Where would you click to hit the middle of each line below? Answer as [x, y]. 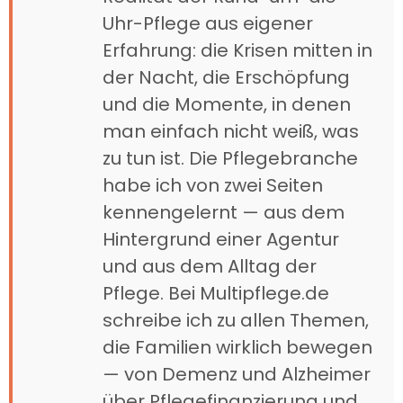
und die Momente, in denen [227, 104]
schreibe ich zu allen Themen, [236, 320]
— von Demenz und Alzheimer [237, 374]
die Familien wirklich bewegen [237, 347]
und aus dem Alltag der [210, 266]
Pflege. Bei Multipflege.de [216, 293]
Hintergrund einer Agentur [221, 239]
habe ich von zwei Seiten [213, 185]
